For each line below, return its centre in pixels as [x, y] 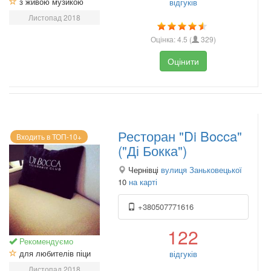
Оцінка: [164, 39]
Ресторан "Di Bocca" [180, 135]
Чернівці [143, 169]
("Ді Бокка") [152, 150]
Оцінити [183, 61]
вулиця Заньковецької [201, 169]
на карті [143, 181]
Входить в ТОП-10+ [49, 136]
